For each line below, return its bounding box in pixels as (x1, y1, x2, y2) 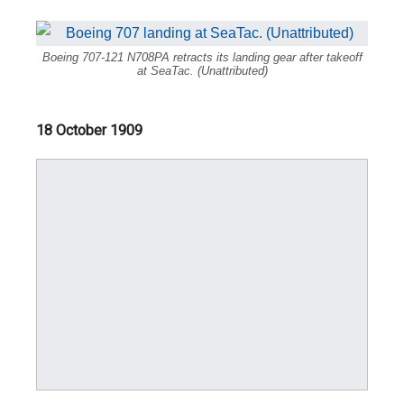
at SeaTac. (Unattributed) (136, 63, 268, 78)
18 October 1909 (36, 121, 142, 139)
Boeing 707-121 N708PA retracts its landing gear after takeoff (41, 50, 363, 64)
